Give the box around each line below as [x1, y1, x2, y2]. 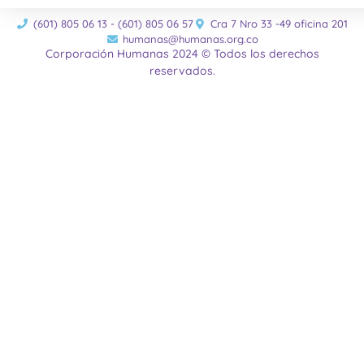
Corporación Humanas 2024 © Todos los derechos [45, 46, 319, 62]
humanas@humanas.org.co [123, 32, 259, 45]
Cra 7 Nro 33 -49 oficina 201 [210, 16, 349, 30]
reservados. [149, 63, 215, 79]
